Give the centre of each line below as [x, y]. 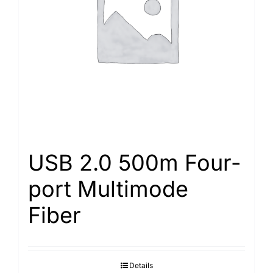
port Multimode [108, 189]
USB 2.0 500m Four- [135, 163]
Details [141, 265]
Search [23, 22]
